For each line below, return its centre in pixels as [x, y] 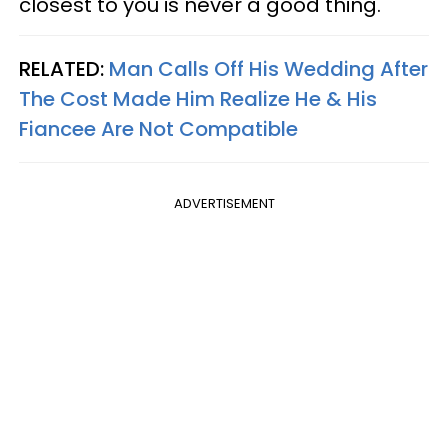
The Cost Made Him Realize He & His [198, 99]
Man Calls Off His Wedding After [268, 69]
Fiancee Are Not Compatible [158, 129]
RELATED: [64, 69]
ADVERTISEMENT [224, 203]
